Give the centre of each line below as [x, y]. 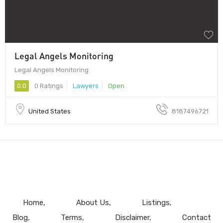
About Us [92, 202]
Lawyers [86, 86]
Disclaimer [132, 217]
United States [50, 111]
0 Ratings [48, 86]
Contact [196, 217]
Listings [156, 202]
